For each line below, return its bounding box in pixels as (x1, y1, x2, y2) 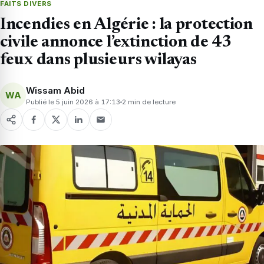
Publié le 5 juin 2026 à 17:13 (26, 97, 120, 106)
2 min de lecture (122, 97, 176, 106)
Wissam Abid (26, 84, 85, 96)
